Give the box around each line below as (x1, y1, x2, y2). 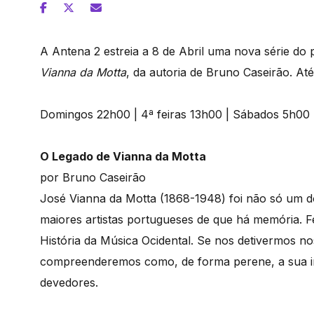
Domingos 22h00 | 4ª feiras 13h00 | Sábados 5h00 (40, 107, 310, 121)
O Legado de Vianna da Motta (40, 149, 206, 163)
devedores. (40, 275, 102, 289)
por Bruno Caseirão (40, 170, 146, 184)
